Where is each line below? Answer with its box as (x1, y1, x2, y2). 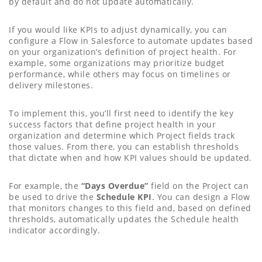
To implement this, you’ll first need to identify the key (9, 108, 233, 119)
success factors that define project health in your (9, 119, 216, 130)
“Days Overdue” (81, 180, 149, 192)
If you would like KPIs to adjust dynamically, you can (9, 24, 227, 36)
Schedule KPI (96, 191, 152, 203)
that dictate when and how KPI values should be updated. (9, 152, 252, 164)
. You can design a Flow (151, 191, 250, 203)
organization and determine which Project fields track (9, 130, 235, 142)
